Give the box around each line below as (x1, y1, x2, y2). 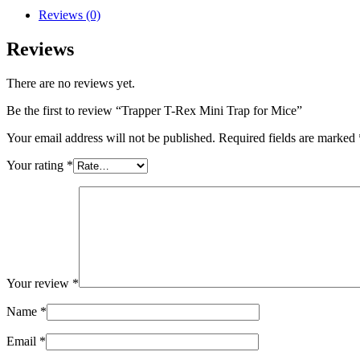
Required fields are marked (219, 131, 358, 145)
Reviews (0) (39, 8, 100, 22)
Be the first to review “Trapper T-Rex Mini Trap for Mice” (6, 104, 302, 118)
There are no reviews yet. (6, 76, 135, 91)
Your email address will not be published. (6, 131, 215, 145)
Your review (6, 276, 72, 291)
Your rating (6, 158, 67, 173)
